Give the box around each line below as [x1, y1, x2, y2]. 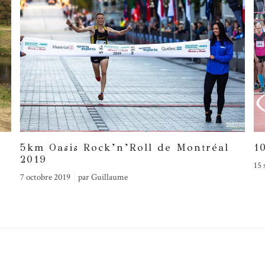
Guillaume [91, 172, 128, 183]
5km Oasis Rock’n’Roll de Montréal [20, 141, 229, 154]
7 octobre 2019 [20, 172, 70, 183]
